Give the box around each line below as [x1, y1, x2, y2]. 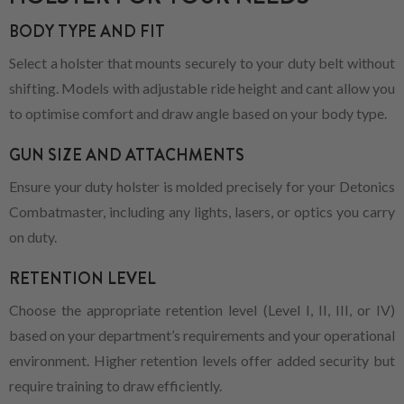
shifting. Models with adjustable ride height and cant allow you [9, 78, 395, 96]
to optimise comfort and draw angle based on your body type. [9, 104, 387, 122]
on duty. [9, 227, 57, 245]
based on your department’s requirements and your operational [9, 326, 395, 344]
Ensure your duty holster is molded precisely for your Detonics [9, 177, 395, 195]
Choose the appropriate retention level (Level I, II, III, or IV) [9, 300, 395, 318]
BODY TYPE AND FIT [9, 19, 165, 43]
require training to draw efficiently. [9, 376, 222, 394]
